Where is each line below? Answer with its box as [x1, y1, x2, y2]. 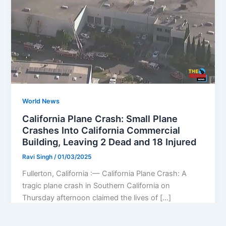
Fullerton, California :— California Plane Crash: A [22, 169, 187, 179]
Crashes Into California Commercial [22, 124, 181, 136]
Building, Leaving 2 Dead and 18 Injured [22, 136, 197, 147]
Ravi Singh [22, 153, 54, 161]
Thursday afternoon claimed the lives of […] [22, 193, 172, 203]
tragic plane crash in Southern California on [22, 181, 171, 191]
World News [22, 97, 60, 105]
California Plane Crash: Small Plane [22, 112, 178, 124]
